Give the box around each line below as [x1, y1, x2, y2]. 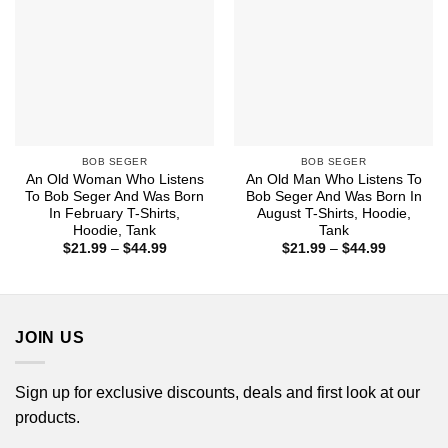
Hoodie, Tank [73, 223, 156, 239]
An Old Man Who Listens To [245, 172, 422, 188]
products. [15, 408, 80, 426]
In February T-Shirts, [49, 206, 180, 222]
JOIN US [15, 329, 85, 347]
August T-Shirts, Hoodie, [256, 206, 411, 222]
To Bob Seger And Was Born [25, 189, 204, 205]
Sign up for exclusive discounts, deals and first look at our [15, 383, 420, 401]
